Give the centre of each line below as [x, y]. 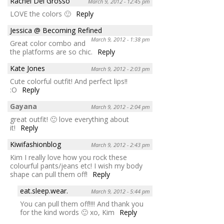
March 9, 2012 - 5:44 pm [120, 191]
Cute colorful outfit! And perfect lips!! [69, 81]
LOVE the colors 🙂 [40, 13]
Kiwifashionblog [35, 144]
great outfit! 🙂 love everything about [69, 119]
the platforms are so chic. [51, 51]
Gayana [23, 106]
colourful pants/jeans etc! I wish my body [76, 165]
